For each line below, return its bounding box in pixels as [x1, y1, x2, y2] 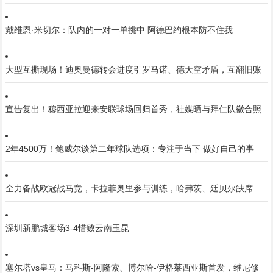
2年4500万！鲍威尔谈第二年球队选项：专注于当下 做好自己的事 [5, 144, 254, 154]
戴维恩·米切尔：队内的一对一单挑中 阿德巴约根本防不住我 [5, 25, 233, 35]
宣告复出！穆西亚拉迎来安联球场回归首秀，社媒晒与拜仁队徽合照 [5, 104, 261, 114]
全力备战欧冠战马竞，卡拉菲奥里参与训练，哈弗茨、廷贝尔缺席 [5, 183, 253, 193]
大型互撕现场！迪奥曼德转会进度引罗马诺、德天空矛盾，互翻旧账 [5, 65, 261, 74]
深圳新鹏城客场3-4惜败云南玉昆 [5, 223, 129, 233]
